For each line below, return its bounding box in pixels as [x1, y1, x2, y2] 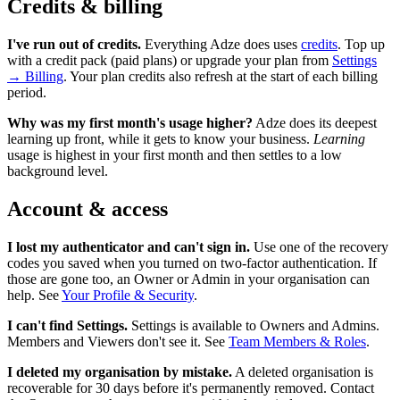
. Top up [337, 36, 385, 52]
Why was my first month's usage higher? [7, 114, 253, 130]
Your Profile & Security [62, 287, 194, 303]
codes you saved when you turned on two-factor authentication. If [7, 254, 377, 271]
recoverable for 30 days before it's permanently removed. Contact [7, 379, 374, 396]
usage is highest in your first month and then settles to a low [7, 146, 342, 162]
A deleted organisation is [232, 363, 373, 379]
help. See [7, 287, 62, 303]
